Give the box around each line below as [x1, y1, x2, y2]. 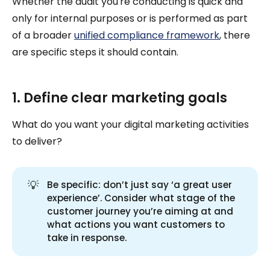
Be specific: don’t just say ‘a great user [47, 178, 233, 191]
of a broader [12, 28, 74, 42]
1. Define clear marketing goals [12, 88, 227, 107]
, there [219, 28, 250, 42]
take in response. [47, 231, 127, 244]
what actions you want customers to [47, 218, 225, 231]
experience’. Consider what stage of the [47, 191, 236, 204]
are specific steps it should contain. [12, 45, 178, 59]
